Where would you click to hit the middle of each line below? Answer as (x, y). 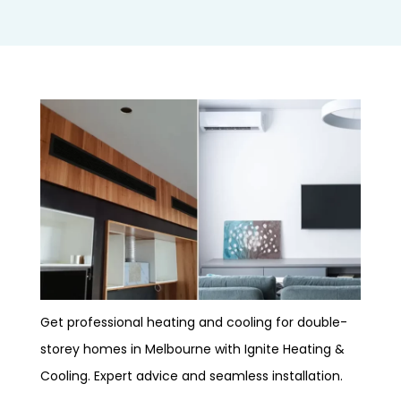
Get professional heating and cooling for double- (194, 322)
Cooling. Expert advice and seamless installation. (192, 375)
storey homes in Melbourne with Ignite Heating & (192, 349)
